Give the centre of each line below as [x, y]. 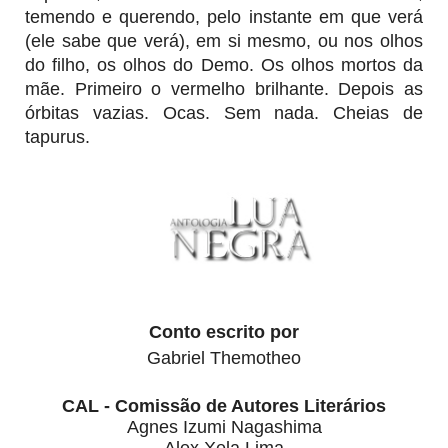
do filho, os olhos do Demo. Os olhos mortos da [224, 64]
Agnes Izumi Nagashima [224, 427]
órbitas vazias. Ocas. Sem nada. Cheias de [224, 112]
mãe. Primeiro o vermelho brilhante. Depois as [224, 88]
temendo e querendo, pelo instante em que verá [224, 16]
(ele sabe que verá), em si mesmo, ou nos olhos [224, 40]
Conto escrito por [224, 332]
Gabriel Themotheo [224, 358]
